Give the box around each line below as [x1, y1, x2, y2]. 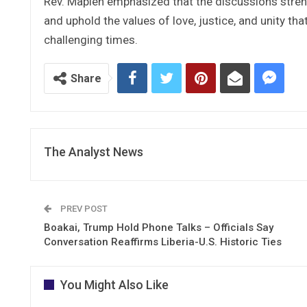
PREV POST [58, 203, 108, 214]
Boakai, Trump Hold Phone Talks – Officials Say [44, 221, 273, 234]
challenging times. [44, 32, 138, 47]
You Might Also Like [60, 277, 169, 292]
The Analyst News [44, 144, 143, 159]
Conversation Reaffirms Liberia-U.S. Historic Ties [44, 235, 282, 248]
